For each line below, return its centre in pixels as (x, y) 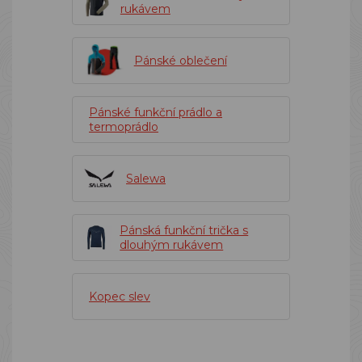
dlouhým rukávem (172, 245)
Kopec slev (120, 297)
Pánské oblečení (180, 61)
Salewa (146, 179)
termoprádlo (124, 127)
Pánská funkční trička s (184, 230)
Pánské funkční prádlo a (156, 112)
